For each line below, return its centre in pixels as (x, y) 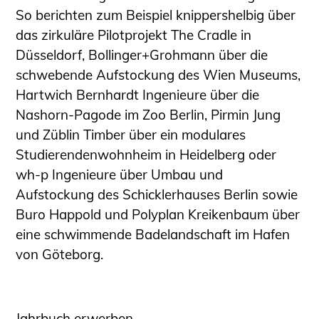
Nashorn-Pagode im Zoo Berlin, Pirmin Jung (148, 115)
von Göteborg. (60, 255)
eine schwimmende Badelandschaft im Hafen (153, 235)
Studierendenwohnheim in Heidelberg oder (146, 155)
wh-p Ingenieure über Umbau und (120, 175)
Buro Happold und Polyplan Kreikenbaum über (158, 215)
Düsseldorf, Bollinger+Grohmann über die (142, 55)
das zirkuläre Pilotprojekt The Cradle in (134, 35)
